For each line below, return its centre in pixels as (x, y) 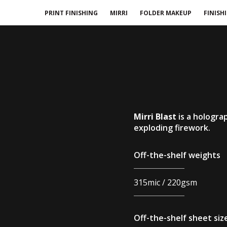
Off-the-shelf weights (177, 155)
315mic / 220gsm (165, 182)
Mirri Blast (156, 116)
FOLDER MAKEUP (166, 13)
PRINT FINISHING (70, 13)
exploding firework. (172, 127)
